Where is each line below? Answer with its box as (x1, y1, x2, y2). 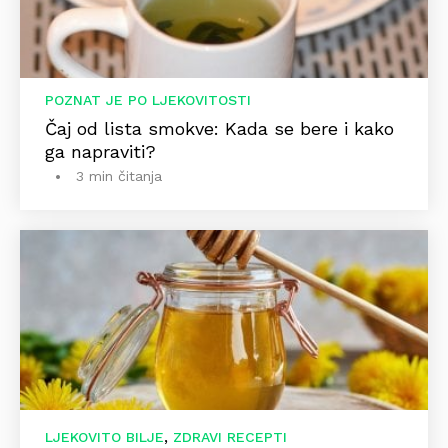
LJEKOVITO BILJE (45, 429, 164, 446)
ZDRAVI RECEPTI (173, 429, 287, 446)
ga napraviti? (45, 141, 156, 163)
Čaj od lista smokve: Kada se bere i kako (45, 118, 394, 140)
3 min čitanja (76, 168, 162, 185)
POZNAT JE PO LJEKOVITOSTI (45, 92, 251, 109)
